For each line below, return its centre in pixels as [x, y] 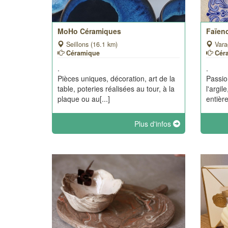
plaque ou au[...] [84, 99]
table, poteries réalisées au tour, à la [116, 89]
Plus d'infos [154, 124]
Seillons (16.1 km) [91, 44]
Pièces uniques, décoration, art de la [116, 78]
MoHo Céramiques [89, 31]
